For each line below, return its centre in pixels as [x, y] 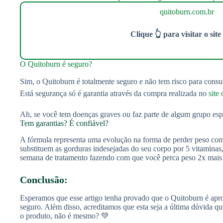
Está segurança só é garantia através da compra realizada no [114, 94]
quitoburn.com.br [187, 11]
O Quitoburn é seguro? [56, 64]
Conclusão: [44, 180]
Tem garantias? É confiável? [64, 123]
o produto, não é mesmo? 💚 [64, 216]
